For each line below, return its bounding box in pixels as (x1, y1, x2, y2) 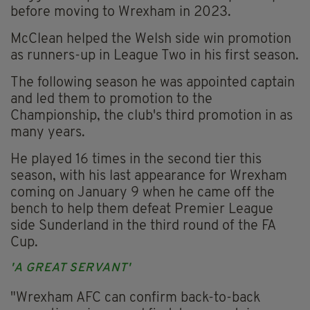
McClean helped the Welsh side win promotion (10, 33, 291, 47)
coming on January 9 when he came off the (10, 186, 275, 201)
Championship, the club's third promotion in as (10, 109, 293, 124)
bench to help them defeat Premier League (10, 203, 273, 217)
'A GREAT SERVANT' (10, 262, 131, 275)
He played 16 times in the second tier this (10, 153, 262, 167)
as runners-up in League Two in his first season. (10, 49, 299, 64)
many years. (10, 126, 85, 140)
